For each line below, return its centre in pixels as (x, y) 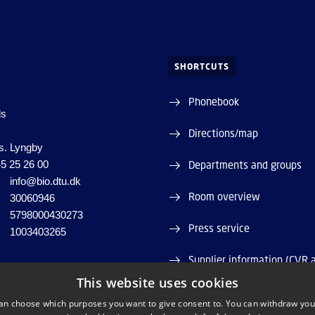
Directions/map (223, 133)
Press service (219, 228)
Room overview (224, 197)
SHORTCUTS (201, 67)
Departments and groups (245, 165)
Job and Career (221, 291)
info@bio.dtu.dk (45, 181)
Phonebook (213, 102)
